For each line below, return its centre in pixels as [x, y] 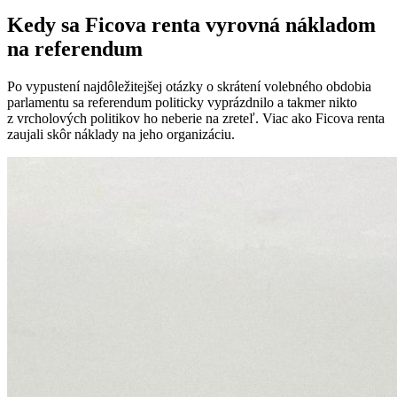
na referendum [75, 49]
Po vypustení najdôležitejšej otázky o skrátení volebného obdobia [189, 87]
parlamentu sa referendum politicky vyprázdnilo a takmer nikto [182, 103]
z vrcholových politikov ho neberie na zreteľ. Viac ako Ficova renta [196, 119]
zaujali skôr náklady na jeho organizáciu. [121, 135]
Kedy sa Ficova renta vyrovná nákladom [191, 25]
